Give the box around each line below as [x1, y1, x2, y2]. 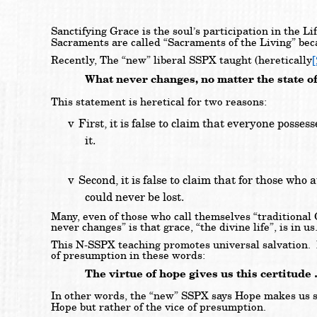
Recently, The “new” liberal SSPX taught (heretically [51, 54, 312, 68]
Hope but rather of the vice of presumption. [51, 300, 266, 314]
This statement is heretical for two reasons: [51, 95, 270, 109]
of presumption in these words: [51, 249, 205, 263]
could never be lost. [85, 189, 184, 204]
